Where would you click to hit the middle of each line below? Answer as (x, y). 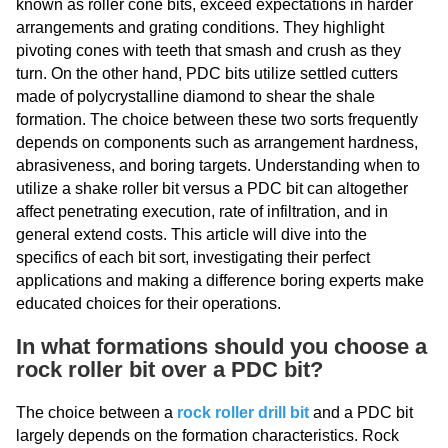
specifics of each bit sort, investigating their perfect (193, 257)
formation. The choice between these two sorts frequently (217, 119)
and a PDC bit (361, 412)
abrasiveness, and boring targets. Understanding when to (218, 165)
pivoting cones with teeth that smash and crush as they (208, 50)
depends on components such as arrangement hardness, (217, 142)
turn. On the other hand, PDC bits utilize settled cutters (207, 73)
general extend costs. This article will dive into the (191, 234)
